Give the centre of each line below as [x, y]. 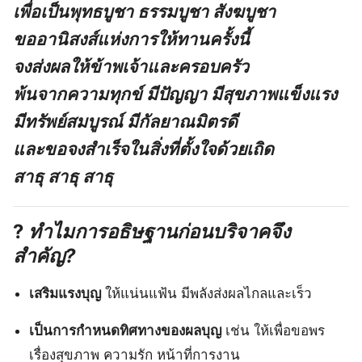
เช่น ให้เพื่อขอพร [274, 330]
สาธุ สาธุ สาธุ [63, 176]
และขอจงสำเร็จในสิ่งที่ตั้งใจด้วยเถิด [143, 148]
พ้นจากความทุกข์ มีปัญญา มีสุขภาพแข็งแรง [175, 93]
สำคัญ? [44, 255]
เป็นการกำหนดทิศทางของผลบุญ [126, 330]
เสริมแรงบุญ [65, 293]
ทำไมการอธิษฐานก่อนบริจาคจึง [160, 231]
